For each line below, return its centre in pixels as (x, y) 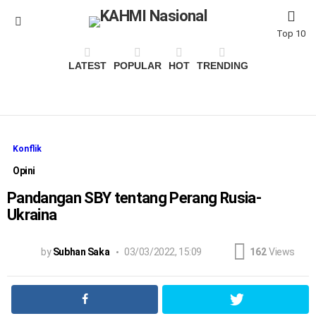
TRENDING (222, 66)
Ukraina (32, 214)
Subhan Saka (81, 251)
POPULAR (137, 66)
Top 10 (291, 34)
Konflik (27, 148)
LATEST (87, 66)
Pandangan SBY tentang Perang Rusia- (134, 197)
